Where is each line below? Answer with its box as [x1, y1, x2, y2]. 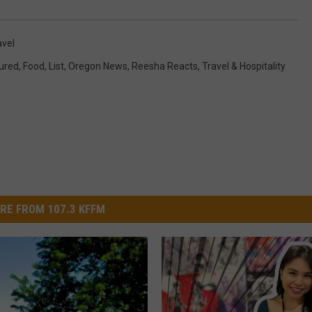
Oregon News [68, 60, 127, 72]
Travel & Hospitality [202, 60, 286, 72]
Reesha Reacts [132, 60, 198, 72]
